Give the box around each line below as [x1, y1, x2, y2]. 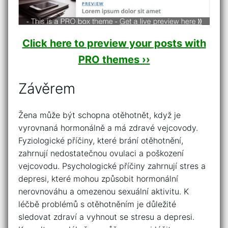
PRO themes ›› [78, 53, 150, 66]
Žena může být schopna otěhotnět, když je [18, 109, 181, 120]
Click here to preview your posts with [22, 37, 206, 50]
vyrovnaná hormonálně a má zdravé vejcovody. [18, 122, 198, 133]
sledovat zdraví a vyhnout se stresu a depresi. [18, 211, 194, 222]
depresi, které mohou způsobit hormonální [18, 173, 178, 184]
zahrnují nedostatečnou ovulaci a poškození [18, 148, 184, 158]
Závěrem [18, 79, 75, 97]
